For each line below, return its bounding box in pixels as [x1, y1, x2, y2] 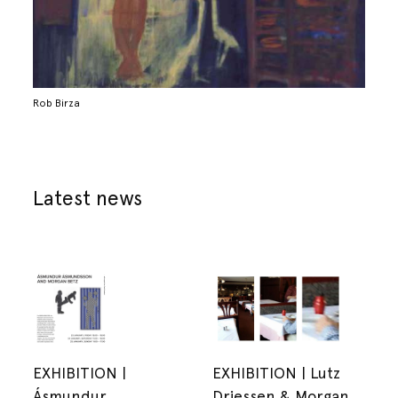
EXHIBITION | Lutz [212, 363, 340, 383]
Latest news [33, 185, 143, 210]
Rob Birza [33, 96, 81, 109]
